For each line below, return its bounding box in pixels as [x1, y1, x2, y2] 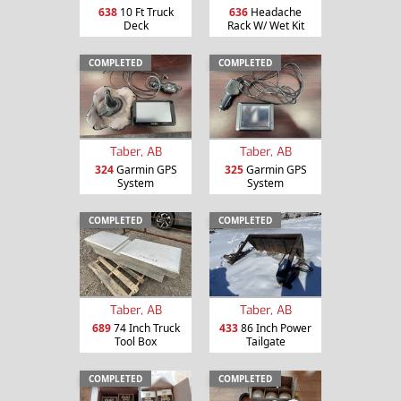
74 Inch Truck [110, 320, 180, 337]
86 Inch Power [238, 320, 311, 337]
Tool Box [115, 334, 157, 350]
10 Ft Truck [116, 4, 174, 20]
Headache [248, 4, 302, 20]
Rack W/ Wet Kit [226, 17, 304, 33]
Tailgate [245, 334, 286, 350]
